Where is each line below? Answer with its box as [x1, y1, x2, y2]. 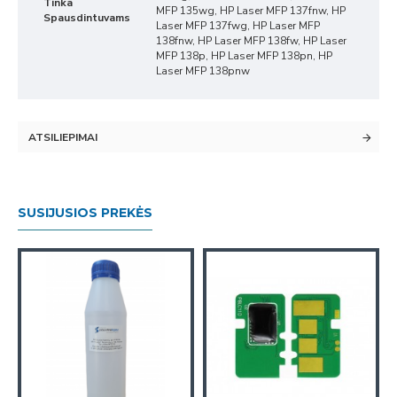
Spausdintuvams [43, 11, 130, 25]
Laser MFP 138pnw [156, 64, 250, 78]
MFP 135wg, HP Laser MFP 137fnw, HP [156, 4, 346, 18]
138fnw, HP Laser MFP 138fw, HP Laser [156, 34, 346, 48]
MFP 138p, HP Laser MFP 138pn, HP [156, 49, 332, 63]
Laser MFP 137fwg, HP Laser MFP [156, 19, 320, 33]
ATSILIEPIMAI [28, 130, 97, 144]
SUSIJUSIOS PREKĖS [18, 205, 152, 221]
